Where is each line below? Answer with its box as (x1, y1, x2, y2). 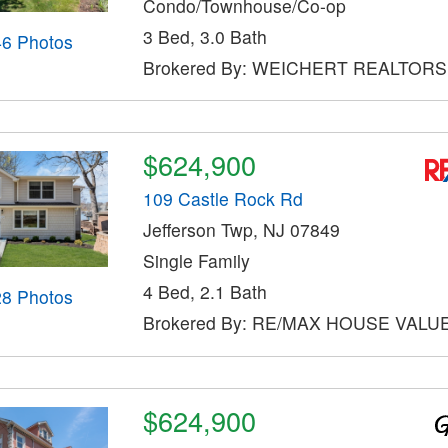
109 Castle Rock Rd (142, 186, 303, 212)
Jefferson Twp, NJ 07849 (142, 217, 340, 243)
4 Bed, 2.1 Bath (142, 279, 267, 305)
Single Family (142, 248, 250, 274)
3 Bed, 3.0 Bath (142, 23, 267, 49)
